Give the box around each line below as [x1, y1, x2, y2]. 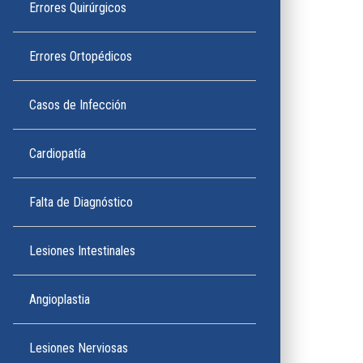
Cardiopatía [29, 146, 86, 161]
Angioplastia [29, 292, 90, 307]
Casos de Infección [29, 97, 126, 113]
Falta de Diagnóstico [29, 194, 133, 210]
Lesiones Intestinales [29, 243, 135, 258]
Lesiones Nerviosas [29, 340, 128, 356]
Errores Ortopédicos [29, 49, 132, 64]
